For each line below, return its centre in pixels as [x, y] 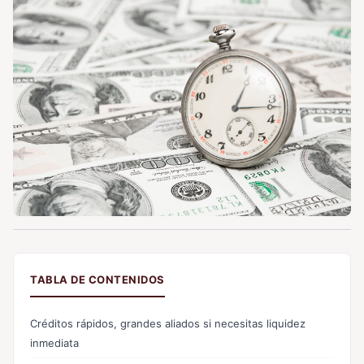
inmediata [54, 342]
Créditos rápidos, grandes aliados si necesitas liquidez [168, 323]
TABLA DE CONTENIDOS [97, 279]
